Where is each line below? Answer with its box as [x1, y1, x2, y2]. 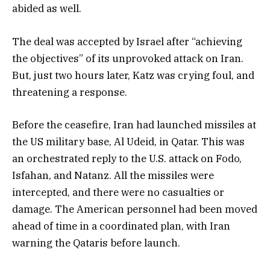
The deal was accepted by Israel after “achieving [12, 34, 242, 48]
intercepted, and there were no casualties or [12, 185, 224, 199]
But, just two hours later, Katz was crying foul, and [12, 68, 254, 82]
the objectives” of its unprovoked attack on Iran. [12, 51, 246, 65]
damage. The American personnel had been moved [12, 202, 257, 216]
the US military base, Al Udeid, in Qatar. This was [12, 134, 245, 148]
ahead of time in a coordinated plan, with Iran [12, 219, 230, 233]
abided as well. [12, 2, 84, 16]
